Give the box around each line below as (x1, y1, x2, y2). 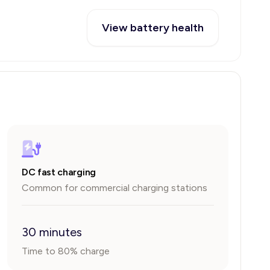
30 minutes (22, 225, 82, 239)
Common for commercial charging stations (22, 182, 207, 193)
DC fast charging (22, 166, 96, 178)
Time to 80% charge (22, 245, 110, 257)
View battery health (102, 21, 204, 34)
